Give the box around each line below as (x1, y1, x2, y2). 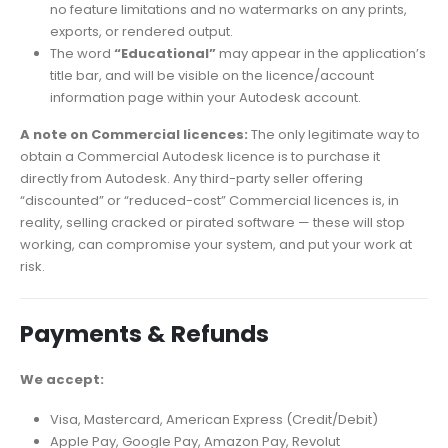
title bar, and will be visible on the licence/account (49, 66, 374, 86)
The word (49, 44, 114, 64)
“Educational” (113, 44, 216, 64)
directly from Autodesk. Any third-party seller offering (20, 168, 363, 188)
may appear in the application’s (215, 44, 426, 64)
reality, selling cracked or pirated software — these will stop (20, 212, 405, 232)
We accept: (20, 369, 104, 389)
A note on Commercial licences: (20, 124, 248, 144)
